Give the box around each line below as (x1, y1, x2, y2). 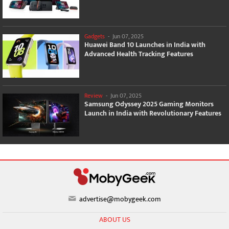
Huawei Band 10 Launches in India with (84, 39, 205, 51)
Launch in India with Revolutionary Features (84, 107, 221, 119)
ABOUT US (99, 214, 130, 226)
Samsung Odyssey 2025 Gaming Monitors (84, 98, 214, 110)
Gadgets (84, 31, 105, 41)
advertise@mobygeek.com (78, 193, 162, 205)
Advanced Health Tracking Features (84, 48, 193, 60)
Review (84, 90, 103, 101)
